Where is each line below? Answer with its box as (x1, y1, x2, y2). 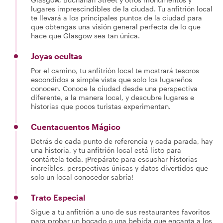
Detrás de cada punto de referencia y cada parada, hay (31, 137, 213, 145)
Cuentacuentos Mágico (31, 122, 120, 131)
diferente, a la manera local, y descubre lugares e (31, 93, 194, 102)
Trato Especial (31, 193, 85, 202)
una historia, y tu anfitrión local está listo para (31, 146, 181, 154)
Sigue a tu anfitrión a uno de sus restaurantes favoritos (31, 208, 210, 216)
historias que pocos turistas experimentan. (31, 102, 171, 111)
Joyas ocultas (31, 51, 82, 61)
